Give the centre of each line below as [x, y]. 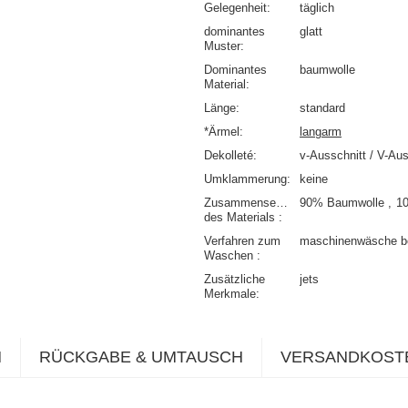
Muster [222, 46]
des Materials [241, 217]
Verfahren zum [242, 240]
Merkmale [230, 293]
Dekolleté [229, 155]
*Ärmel [222, 131]
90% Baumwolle [344, 202]
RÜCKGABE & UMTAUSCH [141, 357]
